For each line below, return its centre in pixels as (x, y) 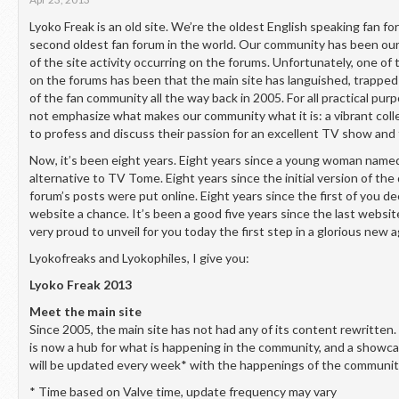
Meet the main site (85, 311)
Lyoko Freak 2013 (81, 285)
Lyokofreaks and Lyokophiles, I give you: (139, 258)
